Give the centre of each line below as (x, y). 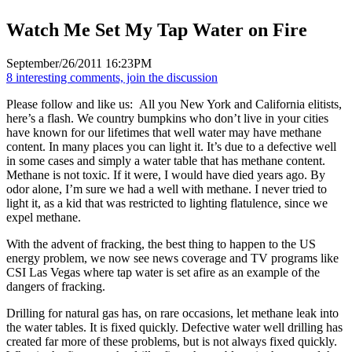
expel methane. (44, 217)
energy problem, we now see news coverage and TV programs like (172, 258)
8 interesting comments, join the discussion (112, 77)
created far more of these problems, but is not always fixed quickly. (172, 341)
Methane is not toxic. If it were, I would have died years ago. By (166, 174)
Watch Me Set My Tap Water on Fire (157, 29)
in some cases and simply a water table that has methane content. (166, 160)
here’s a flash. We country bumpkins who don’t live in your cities (167, 118)
